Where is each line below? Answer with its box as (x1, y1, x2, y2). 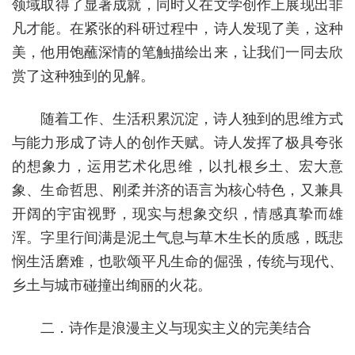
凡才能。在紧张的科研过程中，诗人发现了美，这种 (12, 21, 343, 36)
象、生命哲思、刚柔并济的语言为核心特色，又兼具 (12, 182, 343, 198)
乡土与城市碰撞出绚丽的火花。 (12, 277, 212, 293)
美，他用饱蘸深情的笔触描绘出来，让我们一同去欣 (12, 44, 343, 60)
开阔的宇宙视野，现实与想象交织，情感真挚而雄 (12, 206, 343, 222)
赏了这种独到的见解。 (12, 68, 155, 84)
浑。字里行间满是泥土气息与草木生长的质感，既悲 (12, 230, 343, 246)
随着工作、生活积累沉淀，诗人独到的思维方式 (40, 111, 343, 127)
